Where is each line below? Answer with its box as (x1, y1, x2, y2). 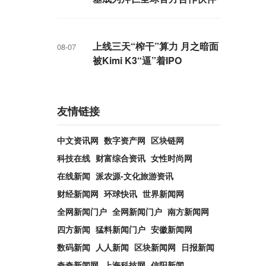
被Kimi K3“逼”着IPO (93, 53, 182, 67)
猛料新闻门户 (96, 223, 145, 235)
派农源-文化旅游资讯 (96, 170, 173, 182)
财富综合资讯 (96, 152, 145, 164)
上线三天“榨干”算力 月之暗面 (93, 39, 218, 53)
